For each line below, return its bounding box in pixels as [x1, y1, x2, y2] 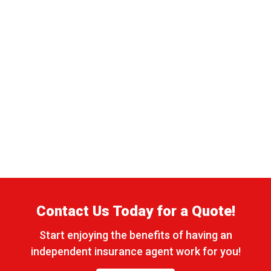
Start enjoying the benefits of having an [39, 228, 232, 241]
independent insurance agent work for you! [30, 244, 241, 258]
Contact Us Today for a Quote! [36, 202, 235, 220]
